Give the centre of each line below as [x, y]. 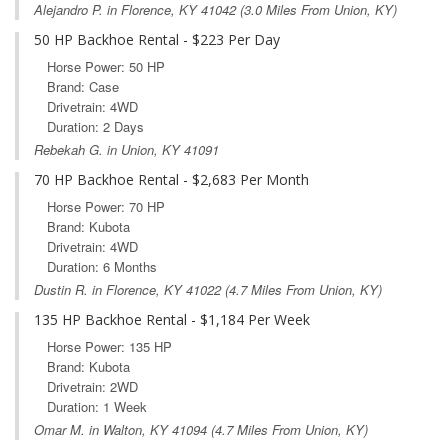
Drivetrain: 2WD [92, 386]
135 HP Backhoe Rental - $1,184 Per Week [172, 319]
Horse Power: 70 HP [106, 206]
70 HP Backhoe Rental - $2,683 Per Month [171, 179]
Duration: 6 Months [102, 266]
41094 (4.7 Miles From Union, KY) [268, 429]
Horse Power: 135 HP [109, 346]
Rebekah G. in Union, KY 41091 [126, 149]
